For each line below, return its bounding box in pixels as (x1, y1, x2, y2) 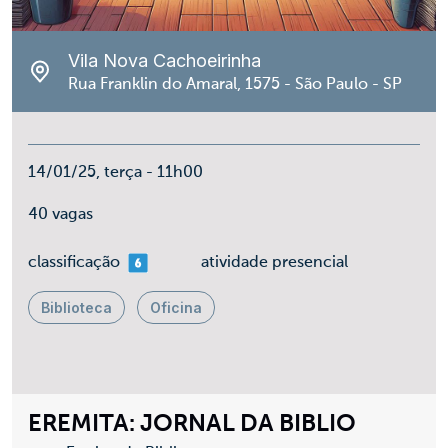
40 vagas (28, 207, 93, 223)
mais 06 (119, 254, 177, 270)
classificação (28, 255, 120, 271)
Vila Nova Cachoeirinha (68, 50, 261, 71)
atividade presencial (201, 255, 348, 271)
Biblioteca (41, 299, 112, 316)
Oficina (150, 299, 202, 316)
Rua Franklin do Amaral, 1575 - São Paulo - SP (68, 77, 402, 93)
